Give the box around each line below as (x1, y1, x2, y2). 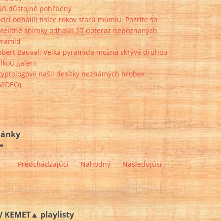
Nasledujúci (122, 159, 162, 169)
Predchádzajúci (18, 159, 69, 169)
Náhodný (80, 159, 110, 169)
